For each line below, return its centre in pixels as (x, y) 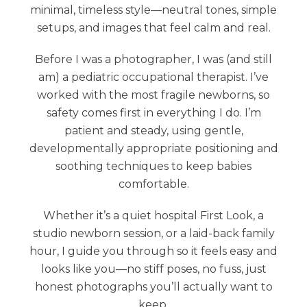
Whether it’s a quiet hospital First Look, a (153, 216)
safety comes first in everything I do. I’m (153, 113)
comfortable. (153, 184)
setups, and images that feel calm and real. (153, 28)
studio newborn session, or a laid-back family (153, 233)
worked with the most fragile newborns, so (153, 95)
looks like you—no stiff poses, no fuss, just (153, 269)
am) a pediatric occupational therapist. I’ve (153, 77)
